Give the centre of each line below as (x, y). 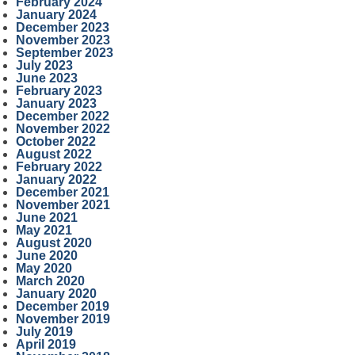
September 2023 (64, 53)
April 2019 (46, 344)
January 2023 (56, 103)
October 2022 (55, 141)
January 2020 (56, 294)
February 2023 (59, 91)
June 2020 (46, 256)
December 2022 (62, 116)
